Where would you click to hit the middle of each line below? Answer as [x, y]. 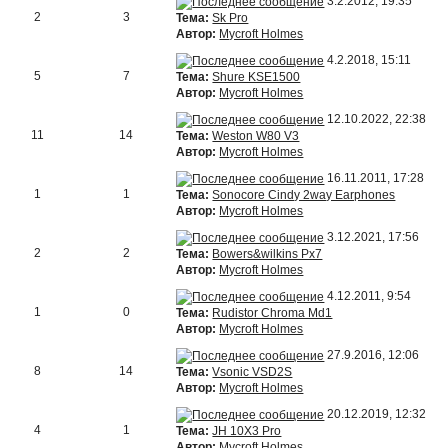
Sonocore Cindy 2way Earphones [304, 194]
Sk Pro [230, 17]
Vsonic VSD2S [252, 371]
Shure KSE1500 [256, 76]
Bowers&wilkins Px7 [267, 253]
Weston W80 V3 [256, 135]
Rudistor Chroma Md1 [272, 312]
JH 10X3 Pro [247, 430]
